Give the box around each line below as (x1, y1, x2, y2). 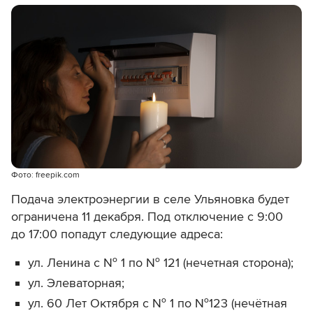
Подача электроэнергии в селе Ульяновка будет (11, 191, 289, 208)
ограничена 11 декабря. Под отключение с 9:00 (11, 209, 283, 225)
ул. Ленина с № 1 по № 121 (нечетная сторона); (28, 255, 293, 271)
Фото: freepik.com (11, 170, 80, 181)
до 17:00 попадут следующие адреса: (11, 226, 226, 242)
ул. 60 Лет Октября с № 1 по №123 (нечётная (28, 296, 287, 312)
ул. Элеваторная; (28, 275, 124, 291)
